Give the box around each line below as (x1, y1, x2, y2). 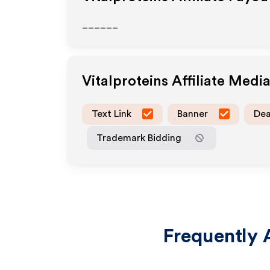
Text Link (92, 108, 131, 119)
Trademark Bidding (96, 133, 181, 143)
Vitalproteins (82, 74, 168, 89)
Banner (177, 108, 208, 119)
